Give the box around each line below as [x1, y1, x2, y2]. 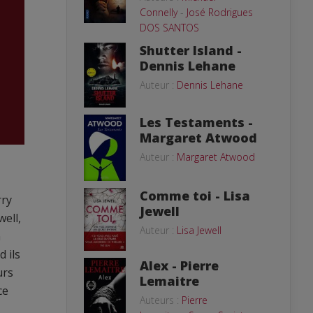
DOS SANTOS [140, 20, 199, 34]
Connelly [140, 5, 177, 19]
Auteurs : [140, 293, 182, 307]
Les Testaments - [140, 113, 253, 131]
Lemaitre [140, 272, 199, 289]
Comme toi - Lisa [140, 187, 250, 204]
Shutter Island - [140, 41, 242, 59]
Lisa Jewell [177, 223, 221, 237]
